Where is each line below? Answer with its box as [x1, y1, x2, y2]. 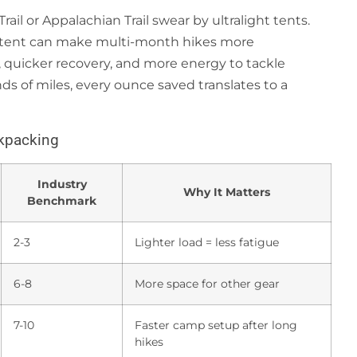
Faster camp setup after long [135, 317, 297, 332]
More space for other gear [135, 276, 280, 291]
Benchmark [27, 193, 96, 208]
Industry [37, 176, 87, 191]
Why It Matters [183, 184, 270, 199]
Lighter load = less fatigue [135, 234, 279, 249]
